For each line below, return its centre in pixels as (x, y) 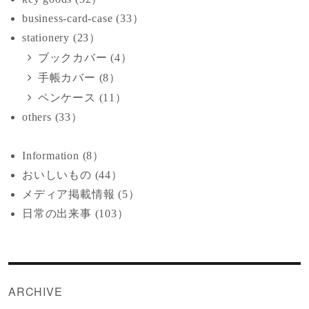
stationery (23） (61, 37)
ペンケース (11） (82, 97)
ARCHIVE (36, 291)
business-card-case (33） (83, 18)
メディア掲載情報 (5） (81, 194)
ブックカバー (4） (85, 57)
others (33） (52, 117)
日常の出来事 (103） (76, 213)
